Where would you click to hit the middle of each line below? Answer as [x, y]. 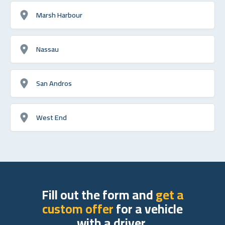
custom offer [78, 208]
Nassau [47, 49]
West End [51, 117]
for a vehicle [148, 208]
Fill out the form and [98, 194]
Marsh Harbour [59, 15]
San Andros [54, 83]
